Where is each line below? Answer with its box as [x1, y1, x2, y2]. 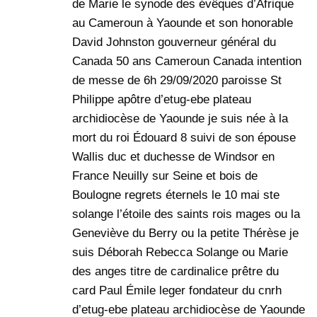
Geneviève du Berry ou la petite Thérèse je [72, 226, 299, 241]
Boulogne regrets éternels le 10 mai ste [72, 188, 279, 202]
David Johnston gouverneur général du [72, 35, 276, 50]
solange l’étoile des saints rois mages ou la [72, 207, 300, 221]
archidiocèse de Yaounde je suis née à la [72, 112, 288, 126]
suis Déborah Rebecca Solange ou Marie [72, 246, 288, 260]
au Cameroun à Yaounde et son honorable [72, 16, 293, 30]
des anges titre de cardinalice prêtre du [72, 265, 279, 279]
